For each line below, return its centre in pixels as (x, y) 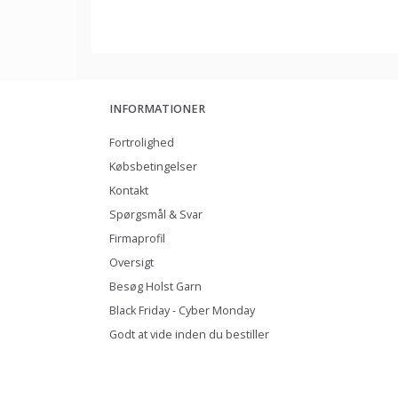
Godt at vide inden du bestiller (189, 335)
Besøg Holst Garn (155, 287)
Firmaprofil (137, 239)
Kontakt (129, 191)
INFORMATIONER (157, 109)
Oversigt (131, 263)
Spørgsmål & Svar (156, 215)
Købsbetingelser (153, 167)
